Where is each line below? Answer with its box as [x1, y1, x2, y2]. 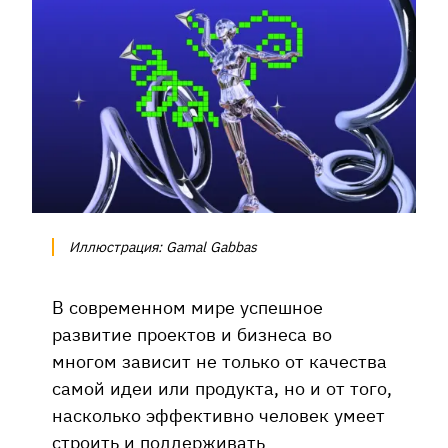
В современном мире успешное [52, 294, 323, 319]
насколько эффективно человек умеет [52, 402, 385, 427]
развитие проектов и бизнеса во [52, 321, 332, 346]
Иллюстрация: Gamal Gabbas [69, 237, 257, 256]
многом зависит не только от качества [52, 348, 387, 373]
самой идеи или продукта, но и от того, [52, 375, 392, 400]
